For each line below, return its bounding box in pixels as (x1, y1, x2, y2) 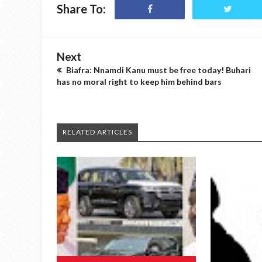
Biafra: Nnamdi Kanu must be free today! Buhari (64, 65, 251, 75)
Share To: (57, 2, 106, 16)
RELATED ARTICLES (63, 127, 132, 136)
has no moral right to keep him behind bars (57, 77, 222, 87)
